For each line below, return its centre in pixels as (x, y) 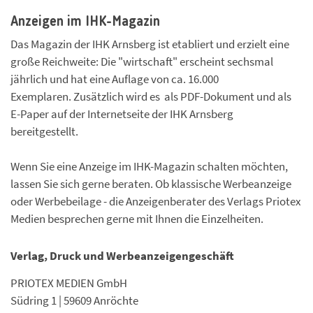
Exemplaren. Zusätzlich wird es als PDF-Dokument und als (151, 97)
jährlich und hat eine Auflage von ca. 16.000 (115, 79)
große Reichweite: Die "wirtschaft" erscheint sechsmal (142, 62)
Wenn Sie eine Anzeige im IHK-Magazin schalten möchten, (149, 167)
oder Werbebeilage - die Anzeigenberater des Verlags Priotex (156, 202)
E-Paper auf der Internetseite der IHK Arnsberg (122, 114)
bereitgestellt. (45, 132)
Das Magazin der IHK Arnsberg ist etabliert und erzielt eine (150, 44)
